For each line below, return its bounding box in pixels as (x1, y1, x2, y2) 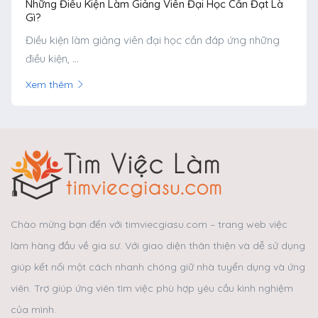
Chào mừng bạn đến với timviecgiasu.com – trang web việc (11, 217, 287, 231)
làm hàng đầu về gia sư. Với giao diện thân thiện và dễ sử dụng (11, 238, 305, 252)
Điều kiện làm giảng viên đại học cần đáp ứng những (26, 33, 280, 47)
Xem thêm (26, 77, 73, 91)
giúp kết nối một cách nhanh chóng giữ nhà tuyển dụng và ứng (11, 260, 305, 273)
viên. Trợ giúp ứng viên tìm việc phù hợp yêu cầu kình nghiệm (11, 281, 293, 295)
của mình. (11, 302, 56, 316)
